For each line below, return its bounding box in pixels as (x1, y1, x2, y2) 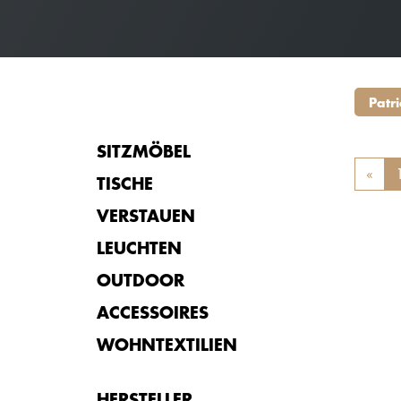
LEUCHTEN (97, 236, 182, 259)
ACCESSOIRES (97, 301, 209, 323)
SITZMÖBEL (97, 140, 191, 162)
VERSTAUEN (97, 204, 195, 226)
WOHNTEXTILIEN (97, 333, 237, 355)
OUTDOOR (97, 269, 184, 291)
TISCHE (97, 172, 153, 194)
